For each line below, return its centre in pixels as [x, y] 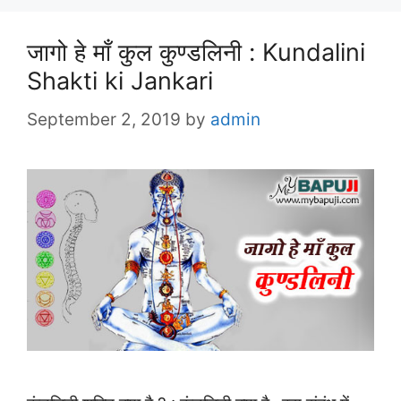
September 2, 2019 [104, 119]
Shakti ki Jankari [120, 81]
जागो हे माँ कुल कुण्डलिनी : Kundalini [196, 53]
